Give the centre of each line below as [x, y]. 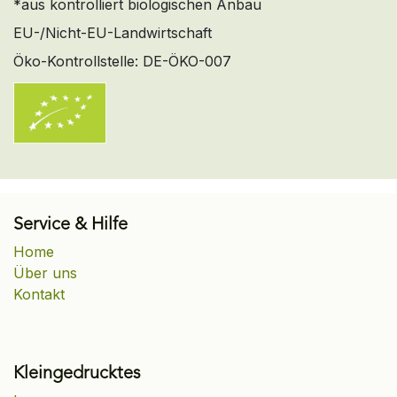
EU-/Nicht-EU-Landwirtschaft [113, 32]
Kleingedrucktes [77, 374]
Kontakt [39, 295]
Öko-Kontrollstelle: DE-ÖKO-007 [122, 61]
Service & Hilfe [70, 226]
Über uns [45, 273]
